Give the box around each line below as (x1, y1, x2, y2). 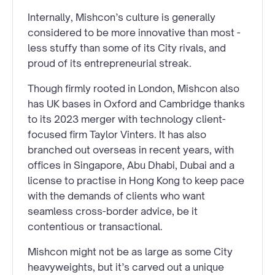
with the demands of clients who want (28, 189, 205, 202)
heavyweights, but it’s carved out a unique (28, 260, 224, 273)
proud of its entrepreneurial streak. (28, 56, 192, 69)
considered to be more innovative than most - (28, 26, 241, 39)
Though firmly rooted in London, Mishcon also (28, 82, 239, 95)
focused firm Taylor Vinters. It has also (28, 128, 206, 141)
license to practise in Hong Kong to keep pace (28, 174, 244, 187)
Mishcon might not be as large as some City (28, 245, 233, 258)
